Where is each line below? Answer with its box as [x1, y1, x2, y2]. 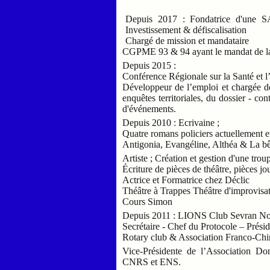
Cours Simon [122, 196, 173, 207]
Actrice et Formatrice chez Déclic [122, 174, 250, 185]
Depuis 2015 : [122, 60, 179, 71]
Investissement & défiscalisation [125, 24, 247, 35]
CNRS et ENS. [122, 256, 184, 267]
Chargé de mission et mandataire [125, 35, 252, 46]
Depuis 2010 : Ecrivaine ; [122, 117, 220, 128]
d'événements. [122, 103, 177, 114]
